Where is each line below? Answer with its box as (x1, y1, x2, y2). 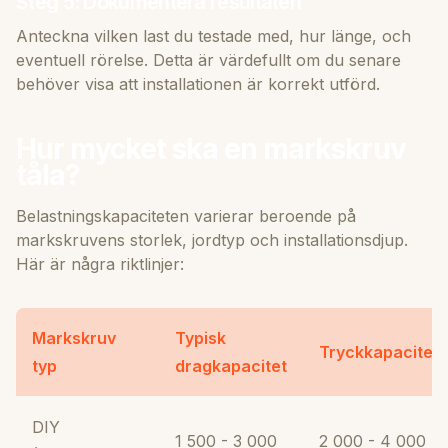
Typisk (175, 327, 226, 348)
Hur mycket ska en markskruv (16, 131, 406, 166)
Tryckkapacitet (319, 341, 439, 362)
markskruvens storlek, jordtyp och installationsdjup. (16, 229, 408, 250)
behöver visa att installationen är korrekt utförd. (16, 73, 380, 94)
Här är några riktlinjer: (16, 253, 184, 274)
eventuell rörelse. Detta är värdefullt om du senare (16, 49, 401, 70)
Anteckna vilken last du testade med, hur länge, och (16, 25, 411, 46)
